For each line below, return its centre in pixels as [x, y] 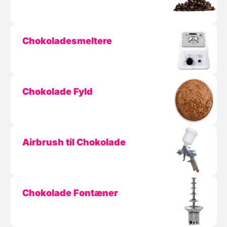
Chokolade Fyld [58, 91]
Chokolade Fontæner [70, 193]
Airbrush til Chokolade [74, 142]
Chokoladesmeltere [67, 41]
